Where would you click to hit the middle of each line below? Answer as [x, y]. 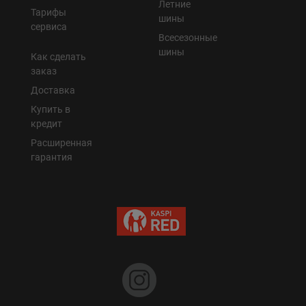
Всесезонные [188, 38]
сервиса [49, 27]
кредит [46, 124]
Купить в [51, 110]
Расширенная [61, 143]
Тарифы [48, 13]
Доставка [53, 91]
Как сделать [58, 57]
